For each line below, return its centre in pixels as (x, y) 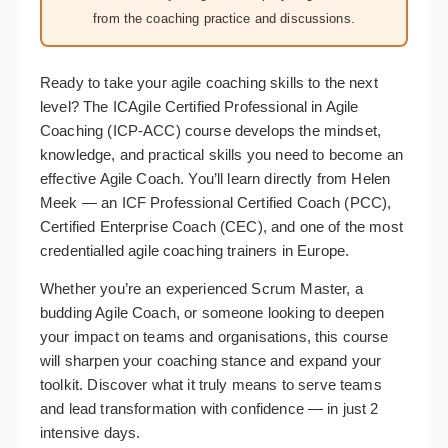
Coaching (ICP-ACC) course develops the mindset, (211, 130)
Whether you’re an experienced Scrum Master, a (201, 288)
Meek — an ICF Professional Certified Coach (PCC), (216, 202)
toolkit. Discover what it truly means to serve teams (211, 384)
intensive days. (90, 432)
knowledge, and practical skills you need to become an (221, 154)
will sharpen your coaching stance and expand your (211, 360)
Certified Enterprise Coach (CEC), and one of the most (221, 226)
